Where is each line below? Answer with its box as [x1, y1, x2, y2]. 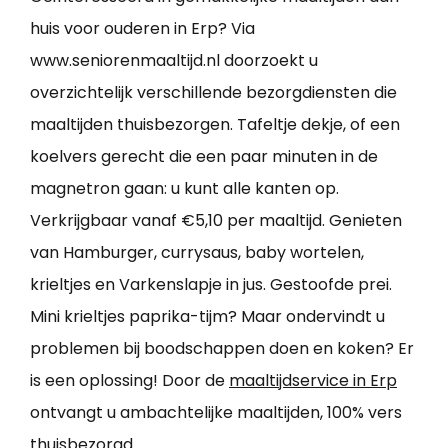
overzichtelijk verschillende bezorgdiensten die [30, 80, 397, 104]
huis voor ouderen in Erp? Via [30, 16, 255, 40]
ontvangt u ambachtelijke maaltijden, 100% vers [30, 400, 402, 424]
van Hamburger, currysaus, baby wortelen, [30, 240, 364, 264]
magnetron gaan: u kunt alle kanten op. [30, 176, 339, 200]
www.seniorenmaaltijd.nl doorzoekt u [30, 48, 318, 72]
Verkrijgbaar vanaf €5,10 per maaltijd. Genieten [30, 208, 402, 232]
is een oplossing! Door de [30, 368, 229, 392]
